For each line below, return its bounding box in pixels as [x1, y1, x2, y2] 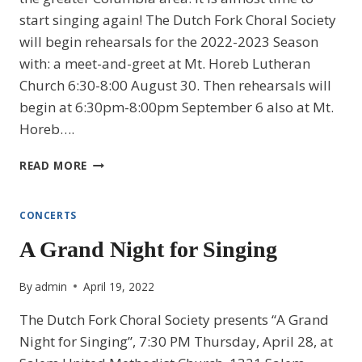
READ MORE [19, 158, 88, 174]
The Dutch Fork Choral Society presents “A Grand [19, 309, 329, 329]
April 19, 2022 [83, 278, 155, 294]
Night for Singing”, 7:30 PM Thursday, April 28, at [19, 331, 333, 351]
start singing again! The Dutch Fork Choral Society [19, 11, 336, 30]
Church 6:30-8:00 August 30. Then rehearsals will [19, 76, 331, 95]
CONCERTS [19, 208, 77, 222]
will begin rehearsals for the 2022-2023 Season [19, 32, 318, 52]
